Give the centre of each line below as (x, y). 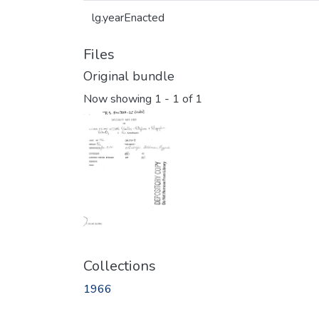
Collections (120, 266)
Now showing (119, 99)
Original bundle (129, 76)
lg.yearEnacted (128, 18)
